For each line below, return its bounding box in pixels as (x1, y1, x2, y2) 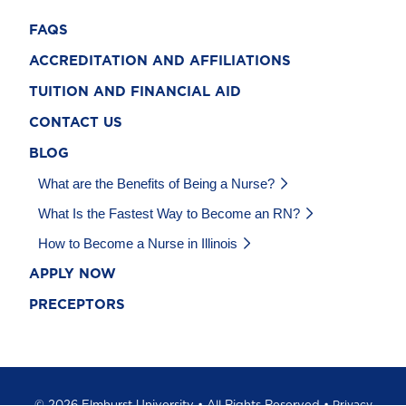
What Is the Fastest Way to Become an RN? (38, 206, 300, 222)
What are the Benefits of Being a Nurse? (38, 176, 275, 192)
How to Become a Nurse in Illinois (38, 236, 237, 252)
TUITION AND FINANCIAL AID (29, 85, 241, 100)
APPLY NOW (29, 267, 116, 282)
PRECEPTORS (29, 298, 125, 313)
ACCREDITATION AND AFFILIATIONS (29, 54, 291, 69)
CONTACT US (29, 116, 122, 130)
